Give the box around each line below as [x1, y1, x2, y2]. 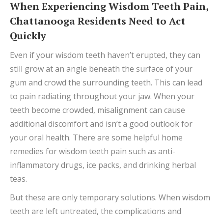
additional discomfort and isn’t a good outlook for [10, 118, 192, 129]
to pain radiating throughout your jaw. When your [10, 90, 194, 102]
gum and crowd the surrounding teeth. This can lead [10, 77, 202, 88]
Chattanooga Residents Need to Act [10, 14, 185, 27]
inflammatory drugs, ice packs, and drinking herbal [10, 159, 196, 170]
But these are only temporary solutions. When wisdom [10, 192, 210, 203]
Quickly [10, 28, 46, 42]
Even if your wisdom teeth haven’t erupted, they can [10, 49, 200, 60]
